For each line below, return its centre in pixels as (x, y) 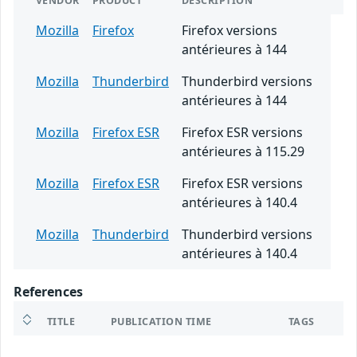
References (48, 291)
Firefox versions (229, 30)
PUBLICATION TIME (161, 321)
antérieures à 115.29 (243, 151)
